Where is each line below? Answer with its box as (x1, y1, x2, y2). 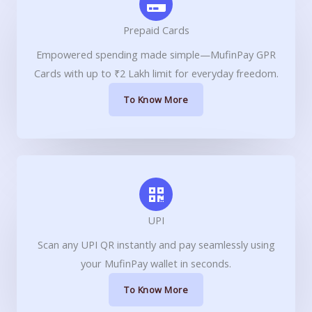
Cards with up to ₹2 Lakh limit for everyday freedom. (33, 65, 279, 80)
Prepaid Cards (123, 22, 189, 37)
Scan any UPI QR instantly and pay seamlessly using (37, 237, 275, 251)
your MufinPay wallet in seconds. (81, 256, 231, 270)
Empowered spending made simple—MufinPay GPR (36, 47, 276, 61)
